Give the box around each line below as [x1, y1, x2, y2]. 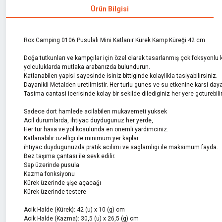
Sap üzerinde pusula [24, 162, 79, 168]
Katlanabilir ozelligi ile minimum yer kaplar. [24, 135, 140, 142]
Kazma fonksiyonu [24, 170, 76, 177]
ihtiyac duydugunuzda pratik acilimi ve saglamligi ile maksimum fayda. [24, 144, 218, 151]
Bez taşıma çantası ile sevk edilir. [24, 153, 115, 160]
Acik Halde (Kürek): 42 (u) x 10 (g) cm [24, 206, 125, 213]
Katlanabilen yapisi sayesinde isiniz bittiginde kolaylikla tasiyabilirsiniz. [24, 72, 218, 79]
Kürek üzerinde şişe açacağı [24, 179, 101, 186]
